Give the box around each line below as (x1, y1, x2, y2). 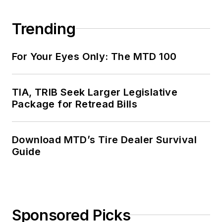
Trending (12, 19, 76, 38)
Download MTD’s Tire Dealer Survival (12, 133, 197, 146)
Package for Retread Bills (12, 98, 137, 110)
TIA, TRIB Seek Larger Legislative (12, 86, 178, 98)
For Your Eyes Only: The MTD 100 (12, 50, 177, 62)
